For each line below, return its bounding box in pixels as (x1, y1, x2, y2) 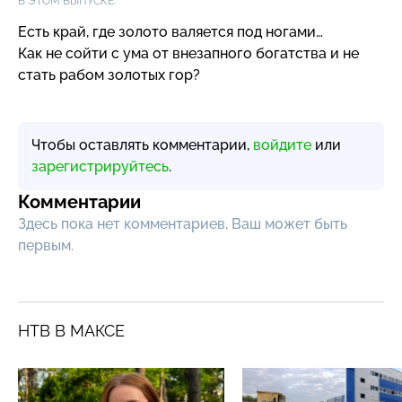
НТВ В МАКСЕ (18, 320, 125, 340)
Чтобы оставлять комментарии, (31, 135, 253, 153)
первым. (18, 236, 74, 254)
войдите (253, 135, 311, 153)
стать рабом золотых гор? (18, 66, 200, 83)
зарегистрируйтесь (31, 157, 169, 175)
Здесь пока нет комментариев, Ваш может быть (18, 214, 347, 232)
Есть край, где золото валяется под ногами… (18, 22, 323, 40)
